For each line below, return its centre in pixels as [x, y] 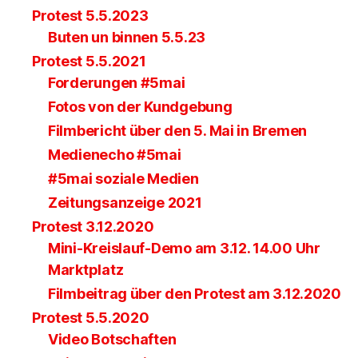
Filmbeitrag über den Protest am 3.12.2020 [195, 293]
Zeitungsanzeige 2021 [125, 202]
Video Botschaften [112, 339]
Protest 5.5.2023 [90, 15]
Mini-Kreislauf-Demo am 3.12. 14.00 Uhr [184, 248]
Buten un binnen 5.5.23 [127, 37]
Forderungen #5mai [117, 82]
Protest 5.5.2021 [89, 61]
